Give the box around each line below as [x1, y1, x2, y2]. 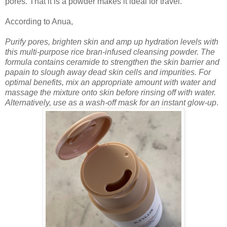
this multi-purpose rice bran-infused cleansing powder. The [5, 48, 215, 57]
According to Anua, [5, 17, 73, 26]
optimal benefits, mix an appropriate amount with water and [5, 78, 216, 87]
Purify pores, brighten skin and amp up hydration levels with [5, 37, 218, 47]
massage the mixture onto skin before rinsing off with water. [5, 88, 216, 97]
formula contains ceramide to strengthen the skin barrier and [5, 58, 219, 67]
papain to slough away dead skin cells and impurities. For [5, 68, 211, 77]
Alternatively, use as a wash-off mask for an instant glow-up [5, 98, 216, 107]
